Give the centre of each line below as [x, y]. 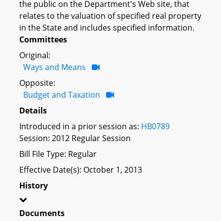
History [34, 185]
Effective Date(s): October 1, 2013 [81, 169]
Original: [35, 55]
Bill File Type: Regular [58, 154]
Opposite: [37, 83]
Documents [42, 213]
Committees [43, 39]
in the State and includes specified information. [107, 27]
